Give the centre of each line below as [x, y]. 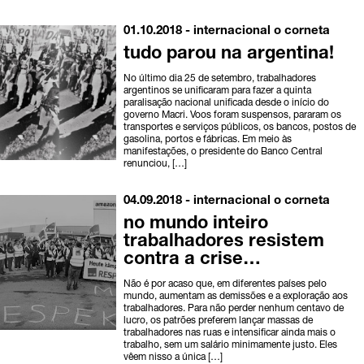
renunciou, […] [156, 165]
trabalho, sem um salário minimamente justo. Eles [231, 346]
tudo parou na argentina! [229, 55]
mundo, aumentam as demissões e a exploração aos [236, 297]
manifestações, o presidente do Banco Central [223, 152]
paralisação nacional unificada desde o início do [227, 104]
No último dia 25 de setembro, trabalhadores [220, 79]
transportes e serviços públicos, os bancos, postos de [240, 128]
